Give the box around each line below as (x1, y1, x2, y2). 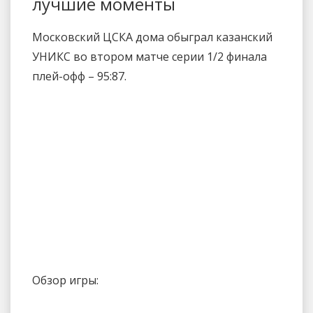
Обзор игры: (32, 272, 99, 288)
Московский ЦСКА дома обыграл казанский (32, 29, 272, 45)
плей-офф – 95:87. (32, 68, 126, 84)
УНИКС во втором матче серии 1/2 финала (32, 48, 267, 64)
